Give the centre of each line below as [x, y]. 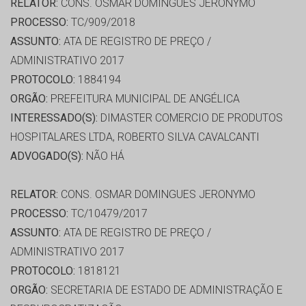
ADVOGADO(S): [47, 156]
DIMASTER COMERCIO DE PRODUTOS [190, 118]
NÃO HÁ [104, 156]
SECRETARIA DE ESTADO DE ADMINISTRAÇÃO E [165, 290]
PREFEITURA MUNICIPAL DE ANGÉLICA [144, 99]
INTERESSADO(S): [54, 118]
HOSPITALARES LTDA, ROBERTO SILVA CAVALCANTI [135, 137]
